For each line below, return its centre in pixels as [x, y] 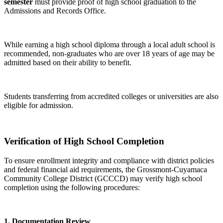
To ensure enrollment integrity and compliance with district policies [109, 161]
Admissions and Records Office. [55, 10]
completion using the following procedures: [72, 188]
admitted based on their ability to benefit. [68, 62]
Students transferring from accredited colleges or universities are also [111, 96]
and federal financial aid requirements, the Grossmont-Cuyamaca [106, 170]
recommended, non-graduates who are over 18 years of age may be [109, 53]
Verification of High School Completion [84, 141]
